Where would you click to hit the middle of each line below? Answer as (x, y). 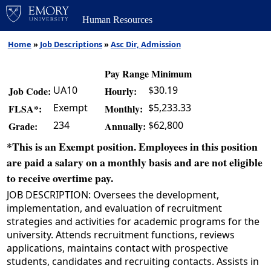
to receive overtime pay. (60, 178)
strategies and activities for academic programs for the (133, 222)
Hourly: (121, 91)
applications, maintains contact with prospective (117, 248)
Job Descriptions (71, 44)
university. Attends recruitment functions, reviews (121, 235)
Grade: (23, 126)
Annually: (125, 126)
